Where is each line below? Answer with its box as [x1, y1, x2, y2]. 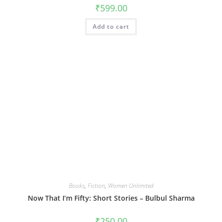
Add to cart [93, 22, 129, 31]
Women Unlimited [108, 181, 154, 190]
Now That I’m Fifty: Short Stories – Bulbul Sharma [27, 193, 195, 203]
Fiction [87, 181, 105, 190]
